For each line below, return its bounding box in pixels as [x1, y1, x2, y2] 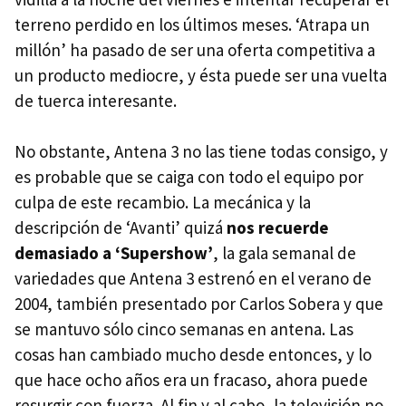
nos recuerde [227, 217, 329, 238]
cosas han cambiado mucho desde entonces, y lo [14, 343, 372, 365]
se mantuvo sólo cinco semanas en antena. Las [14, 318, 353, 340]
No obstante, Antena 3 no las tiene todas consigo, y [14, 140, 388, 162]
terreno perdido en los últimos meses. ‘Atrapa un [14, 14, 370, 35]
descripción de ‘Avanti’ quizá [14, 217, 227, 238]
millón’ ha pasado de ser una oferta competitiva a [14, 39, 375, 61]
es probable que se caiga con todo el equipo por [14, 166, 363, 188]
